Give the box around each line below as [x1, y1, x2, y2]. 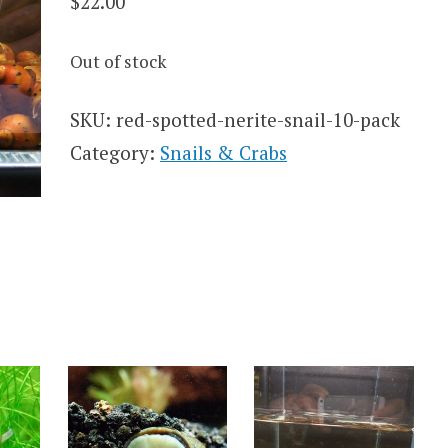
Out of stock [70, 49, 168, 73]
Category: [70, 139, 161, 165]
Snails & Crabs [160, 139, 288, 165]
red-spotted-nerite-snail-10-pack [116, 106, 401, 132]
